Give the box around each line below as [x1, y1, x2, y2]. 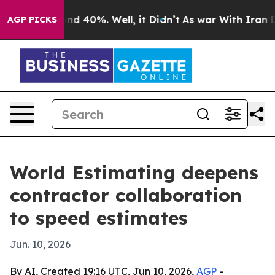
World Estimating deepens [10, 161, 258, 184]
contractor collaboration [10, 184, 242, 207]
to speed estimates [10, 206, 188, 230]
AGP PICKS [7, 14, 57, 25]
